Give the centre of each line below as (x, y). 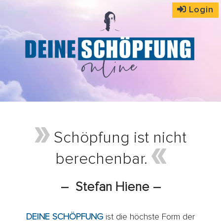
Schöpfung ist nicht (120, 138)
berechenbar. (103, 160)
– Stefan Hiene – (110, 187)
